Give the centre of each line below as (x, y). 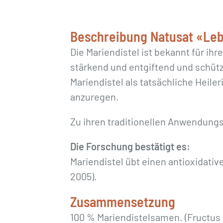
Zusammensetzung (123, 202)
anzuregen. (95, 97)
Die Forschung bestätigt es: (130, 146)
